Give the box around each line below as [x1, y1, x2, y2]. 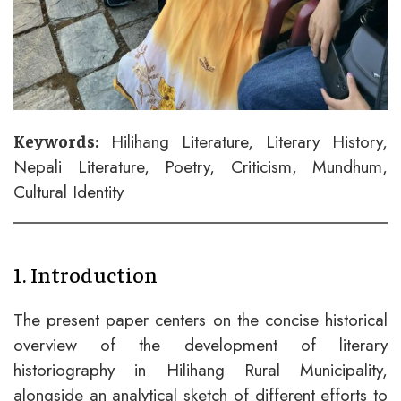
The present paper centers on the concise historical [13, 307, 388, 333]
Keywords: [13, 130, 98, 152]
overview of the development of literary [13, 332, 388, 358]
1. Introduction [13, 260, 158, 288]
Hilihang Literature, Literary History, [98, 129, 388, 155]
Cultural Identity [13, 179, 124, 205]
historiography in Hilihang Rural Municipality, [13, 357, 388, 383]
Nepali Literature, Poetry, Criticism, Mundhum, [13, 154, 388, 180]
